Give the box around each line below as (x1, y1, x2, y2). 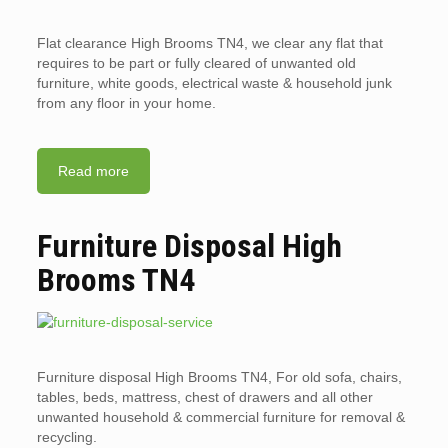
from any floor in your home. (36, 94, 216, 111)
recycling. (36, 428, 97, 445)
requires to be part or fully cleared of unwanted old (36, 54, 356, 71)
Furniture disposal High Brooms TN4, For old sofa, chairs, (36, 368, 402, 385)
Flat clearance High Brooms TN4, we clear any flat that (36, 34, 383, 51)
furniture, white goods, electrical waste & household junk (36, 74, 392, 91)
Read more (57, 162, 129, 179)
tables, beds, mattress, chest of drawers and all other (36, 388, 373, 405)
